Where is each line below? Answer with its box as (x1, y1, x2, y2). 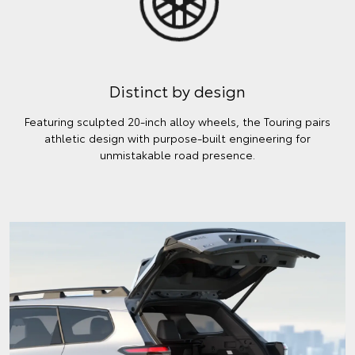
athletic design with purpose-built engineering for (44, 130, 311, 147)
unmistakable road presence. (100, 147, 255, 163)
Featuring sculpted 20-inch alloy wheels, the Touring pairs (25, 113, 330, 130)
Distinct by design (109, 79, 246, 102)
